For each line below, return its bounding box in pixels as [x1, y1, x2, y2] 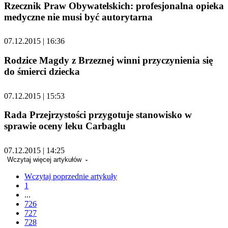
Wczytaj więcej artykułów [7, 156, 83, 164]
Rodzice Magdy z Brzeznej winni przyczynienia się [4, 55, 213, 66]
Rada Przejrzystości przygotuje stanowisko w [4, 109, 192, 121]
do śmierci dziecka [4, 66, 80, 77]
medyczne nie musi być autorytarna [4, 11, 153, 22]
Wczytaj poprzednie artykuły [24, 172, 117, 181]
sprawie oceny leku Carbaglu [4, 121, 126, 132]
